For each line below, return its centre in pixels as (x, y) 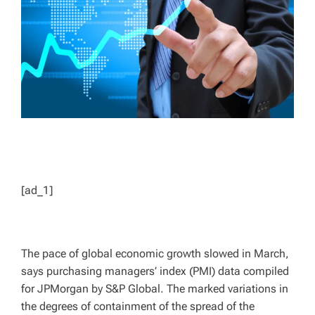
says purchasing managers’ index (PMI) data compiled (155, 271)
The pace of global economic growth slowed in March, (155, 253)
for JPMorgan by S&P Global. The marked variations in (155, 288)
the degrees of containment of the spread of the (138, 306)
